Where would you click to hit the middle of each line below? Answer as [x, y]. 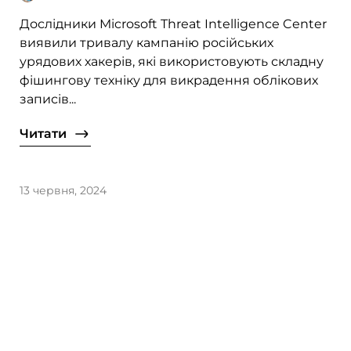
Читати [43, 134]
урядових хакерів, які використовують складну [172, 62]
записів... [48, 100]
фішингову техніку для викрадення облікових [169, 81]
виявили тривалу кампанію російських [147, 43]
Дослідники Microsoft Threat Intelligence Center [174, 24]
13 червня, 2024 [63, 191]
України [54, 12]
